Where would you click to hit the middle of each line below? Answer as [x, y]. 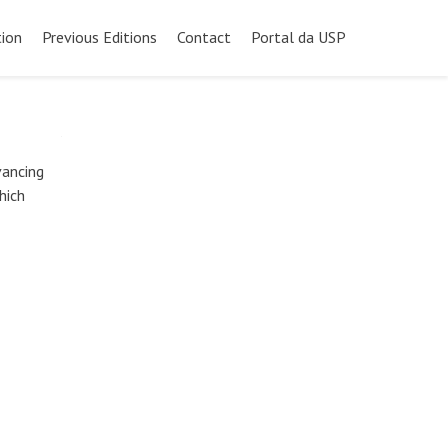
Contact [204, 37]
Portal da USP [298, 37]
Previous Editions [99, 37]
